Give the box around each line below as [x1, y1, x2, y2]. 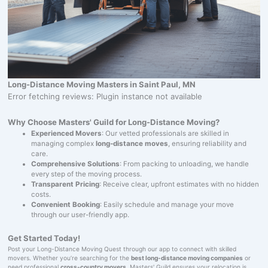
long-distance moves [96, 139, 169, 148]
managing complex [31, 139, 96, 148]
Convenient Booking [31, 200, 100, 209]
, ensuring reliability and [168, 139, 247, 148]
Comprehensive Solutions [31, 159, 120, 168]
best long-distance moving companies [130, 254, 243, 261]
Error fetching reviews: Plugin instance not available [7, 91, 202, 101]
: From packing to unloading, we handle [120, 159, 249, 168]
